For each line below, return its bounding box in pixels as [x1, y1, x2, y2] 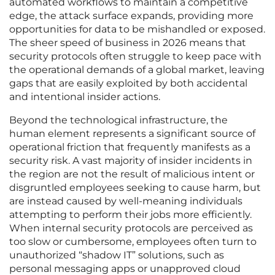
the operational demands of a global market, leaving [9, 64, 265, 76]
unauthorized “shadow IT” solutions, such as [9, 249, 224, 261]
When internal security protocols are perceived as [9, 222, 253, 234]
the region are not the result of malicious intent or [9, 168, 255, 180]
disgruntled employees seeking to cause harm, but [9, 182, 261, 194]
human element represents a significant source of [9, 128, 255, 140]
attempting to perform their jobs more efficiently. [9, 209, 252, 221]
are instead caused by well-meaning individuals [9, 195, 242, 207]
